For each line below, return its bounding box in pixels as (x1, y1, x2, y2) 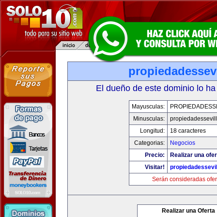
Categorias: (134, 139, 165, 146)
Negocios (170, 139, 195, 146)
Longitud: (140, 127, 165, 134)
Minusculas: (133, 115, 165, 122)
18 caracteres (170, 127, 206, 134)
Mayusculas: (132, 103, 165, 110)
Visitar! (145, 164, 165, 170)
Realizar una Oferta (162, 207, 215, 214)
